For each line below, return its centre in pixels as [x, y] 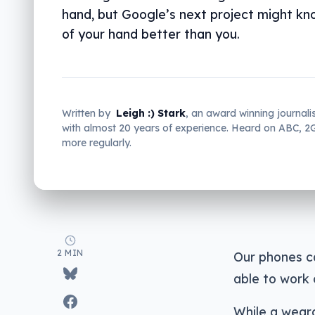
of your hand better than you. [151, 34]
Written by [86, 113]
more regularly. [97, 143]
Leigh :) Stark [151, 113]
